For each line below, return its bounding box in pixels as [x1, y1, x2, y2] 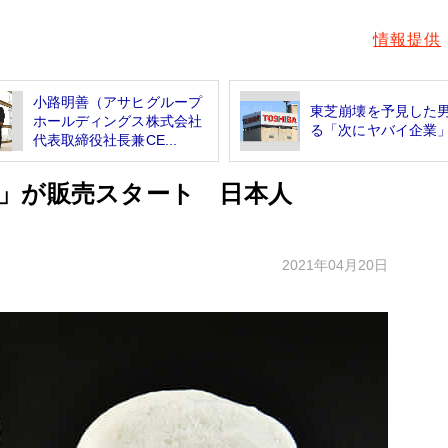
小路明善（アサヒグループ [32, 93, 203, 110]
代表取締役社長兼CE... [32, 131, 178, 148]
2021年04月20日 [282, 256, 388, 273]
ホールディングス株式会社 [32, 112, 203, 129]
